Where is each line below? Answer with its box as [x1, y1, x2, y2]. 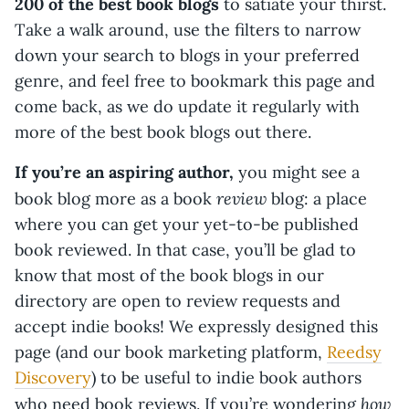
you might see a [234, 162, 360, 183]
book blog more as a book [15, 188, 216, 209]
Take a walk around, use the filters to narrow [15, 19, 361, 40]
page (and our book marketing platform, [15, 341, 327, 362]
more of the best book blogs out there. [15, 121, 316, 142]
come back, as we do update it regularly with [15, 96, 360, 117]
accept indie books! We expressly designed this [15, 316, 378, 337]
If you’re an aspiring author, [15, 162, 234, 183]
